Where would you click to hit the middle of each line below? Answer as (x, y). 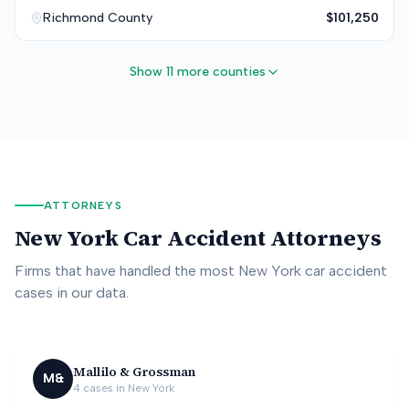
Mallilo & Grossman (134, 372)
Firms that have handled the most (126, 271)
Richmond (73, 18)
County (128, 18)
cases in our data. (72, 293)
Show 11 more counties (197, 72)
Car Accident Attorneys (250, 238)
